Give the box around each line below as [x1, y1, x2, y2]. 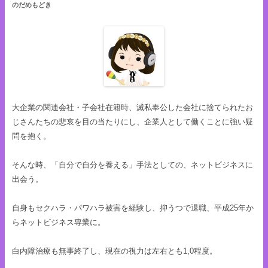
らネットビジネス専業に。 [12, 217, 105, 227]
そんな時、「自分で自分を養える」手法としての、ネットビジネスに [12, 160, 253, 169]
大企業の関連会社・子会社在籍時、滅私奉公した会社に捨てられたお [12, 102, 253, 112]
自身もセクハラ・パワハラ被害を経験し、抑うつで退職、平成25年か [12, 203, 254, 212]
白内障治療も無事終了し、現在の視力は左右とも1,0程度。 [12, 246, 217, 255]
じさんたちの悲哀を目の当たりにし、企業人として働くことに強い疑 [12, 117, 253, 126]
